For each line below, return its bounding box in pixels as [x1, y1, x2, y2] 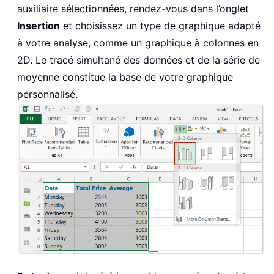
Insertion [17, 19, 60, 32]
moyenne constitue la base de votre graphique [17, 70, 233, 83]
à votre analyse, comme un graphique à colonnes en [17, 36, 259, 49]
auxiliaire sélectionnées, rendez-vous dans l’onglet [17, 2, 249, 15]
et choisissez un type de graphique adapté [60, 19, 261, 32]
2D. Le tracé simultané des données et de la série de [17, 53, 260, 66]
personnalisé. [17, 87, 78, 100]
